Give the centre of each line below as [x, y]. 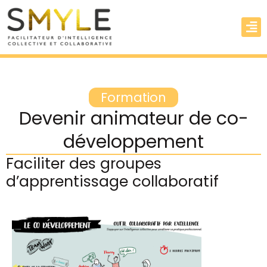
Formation [133, 98]
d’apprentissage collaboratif [112, 182]
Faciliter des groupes [84, 164]
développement [133, 142]
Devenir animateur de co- [133, 119]
